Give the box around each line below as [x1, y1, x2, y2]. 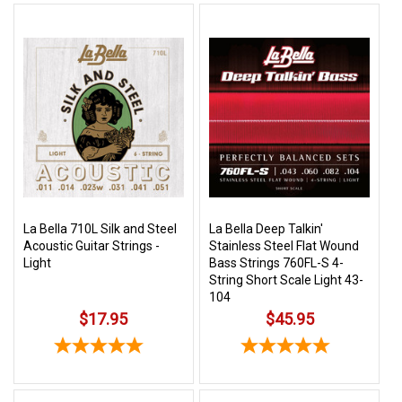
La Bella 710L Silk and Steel [23, 222, 177, 237]
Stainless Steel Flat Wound [209, 239, 360, 254]
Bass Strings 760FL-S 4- [209, 256, 345, 271]
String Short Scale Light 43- [209, 273, 364, 288]
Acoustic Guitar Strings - [23, 239, 160, 254]
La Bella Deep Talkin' [209, 222, 324, 237]
